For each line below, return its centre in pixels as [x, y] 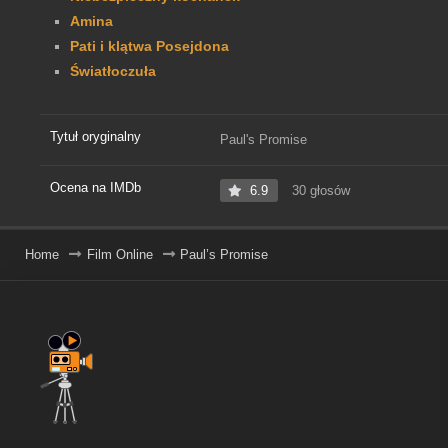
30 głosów [319, 191]
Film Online [119, 255]
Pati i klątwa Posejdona [149, 46]
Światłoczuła [113, 71]
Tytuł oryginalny [95, 137]
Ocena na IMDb [95, 188]
